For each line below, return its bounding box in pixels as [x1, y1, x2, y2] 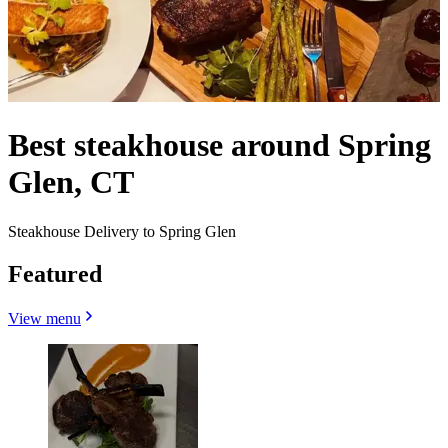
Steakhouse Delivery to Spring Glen [8, 222, 236, 240]
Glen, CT [8, 164, 134, 201]
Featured [8, 260, 102, 287]
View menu [8, 309, 81, 327]
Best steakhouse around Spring [8, 127, 431, 164]
